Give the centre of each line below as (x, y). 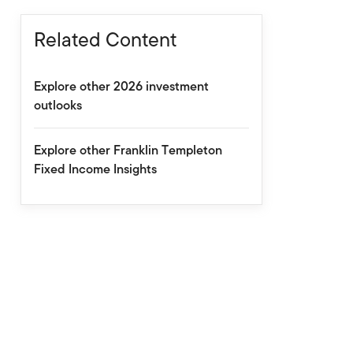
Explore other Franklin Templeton (128, 150)
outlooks (58, 105)
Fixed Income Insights (95, 169)
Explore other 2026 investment (121, 86)
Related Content (105, 39)
